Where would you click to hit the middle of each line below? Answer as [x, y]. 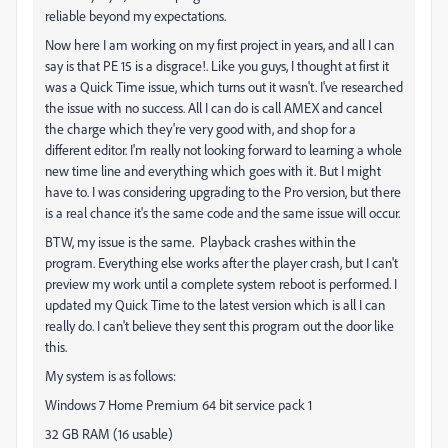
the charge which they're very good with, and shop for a [200, 128]
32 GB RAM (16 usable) [109, 433]
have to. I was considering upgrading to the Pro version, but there [223, 191]
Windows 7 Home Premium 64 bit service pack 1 [178, 404]
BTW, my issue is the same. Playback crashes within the [200, 241]
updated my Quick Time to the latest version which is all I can [215, 304]
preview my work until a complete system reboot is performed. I [221, 283]
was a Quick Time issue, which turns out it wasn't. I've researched [224, 86]
